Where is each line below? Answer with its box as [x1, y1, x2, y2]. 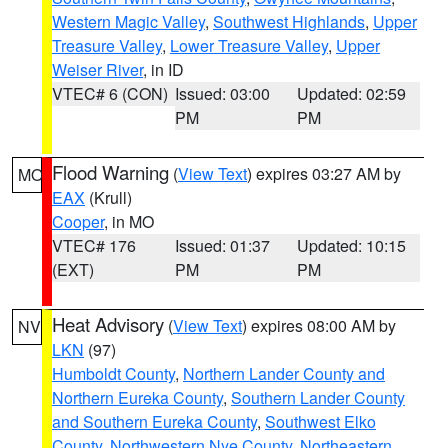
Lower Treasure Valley [170, 34, 328, 57]
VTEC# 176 [52, 234, 136, 257]
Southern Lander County [231, 386, 405, 409]
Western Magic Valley [52, 10, 205, 33]
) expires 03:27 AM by [247, 162, 401, 185]
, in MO [104, 210, 154, 233]
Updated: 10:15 [297, 234, 407, 257]
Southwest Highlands [213, 10, 365, 33]
